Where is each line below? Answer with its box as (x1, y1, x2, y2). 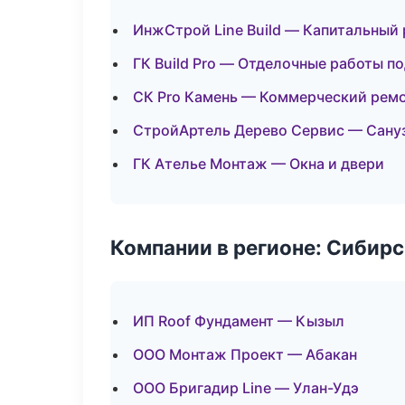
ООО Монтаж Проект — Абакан (133, 345, 357, 363)
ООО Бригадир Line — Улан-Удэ (133, 379, 359, 397)
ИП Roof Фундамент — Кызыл (133, 312, 344, 330)
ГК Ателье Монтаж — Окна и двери (133, 155, 384, 173)
